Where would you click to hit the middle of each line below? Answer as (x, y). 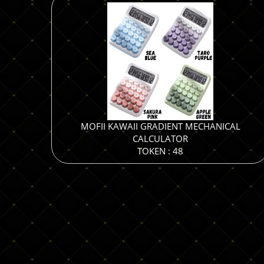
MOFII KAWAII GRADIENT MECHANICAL (160, 126)
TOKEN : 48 (160, 151)
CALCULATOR (160, 138)
